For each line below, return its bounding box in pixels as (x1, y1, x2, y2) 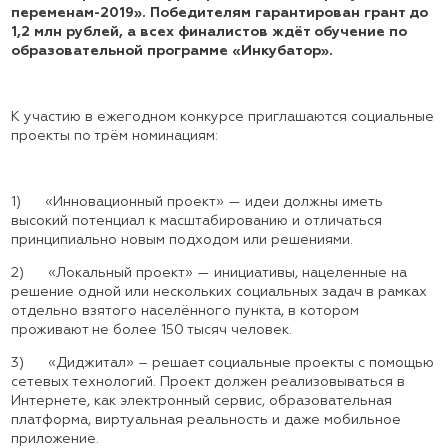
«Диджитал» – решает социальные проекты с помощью (47, 356, 434, 371)
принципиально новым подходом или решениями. (10, 233, 353, 248)
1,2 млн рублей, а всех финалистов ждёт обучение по (10, 25, 407, 40)
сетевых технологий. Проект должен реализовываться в (10, 375, 405, 390)
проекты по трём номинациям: (10, 129, 218, 144)
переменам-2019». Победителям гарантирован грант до (10, 6, 428, 21)
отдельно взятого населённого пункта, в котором (10, 304, 359, 319)
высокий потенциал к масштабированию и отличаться (10, 214, 382, 229)
